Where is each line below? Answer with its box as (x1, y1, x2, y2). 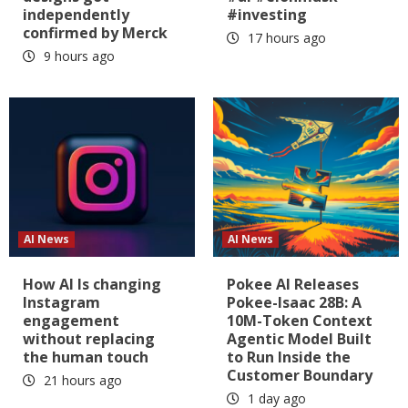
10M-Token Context (227, 311, 372, 331)
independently (23, 5, 129, 25)
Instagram (23, 292, 100, 313)
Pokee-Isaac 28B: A (227, 292, 362, 313)
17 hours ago (244, 29, 326, 47)
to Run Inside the (227, 347, 351, 368)
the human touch (23, 347, 148, 368)
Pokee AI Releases (227, 274, 359, 295)
